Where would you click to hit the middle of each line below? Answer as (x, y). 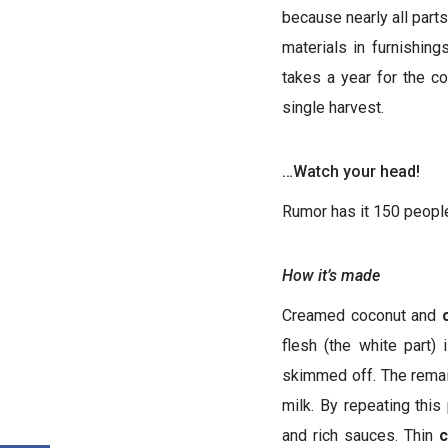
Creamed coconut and (362, 315)
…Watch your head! (351, 171)
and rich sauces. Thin (360, 435)
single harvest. (333, 107)
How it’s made (331, 275)
